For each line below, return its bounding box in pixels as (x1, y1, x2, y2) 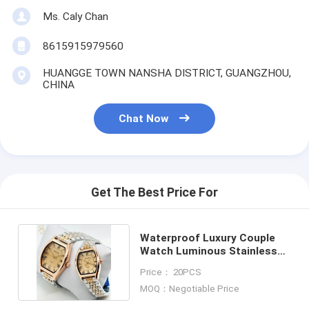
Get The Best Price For (91, 186, 218, 200)
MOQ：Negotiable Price (140, 283, 240, 294)
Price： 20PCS (140, 267, 202, 278)
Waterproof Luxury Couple (140, 232, 276, 245)
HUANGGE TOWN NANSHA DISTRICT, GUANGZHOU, (42, 67, 291, 80)
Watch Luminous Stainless (140, 245, 278, 258)
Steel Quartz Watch (140, 258, 241, 271)
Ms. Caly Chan (42, 10, 108, 23)
